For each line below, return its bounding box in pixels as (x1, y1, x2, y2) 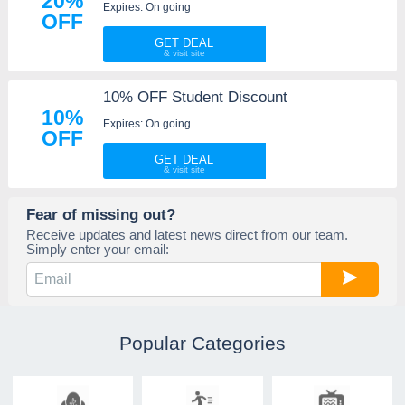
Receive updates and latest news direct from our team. (25, 227, 348, 242)
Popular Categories (118, 333, 286, 353)
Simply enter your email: (25, 241, 169, 257)
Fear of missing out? (25, 205, 175, 223)
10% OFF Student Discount (102, 89, 287, 106)
